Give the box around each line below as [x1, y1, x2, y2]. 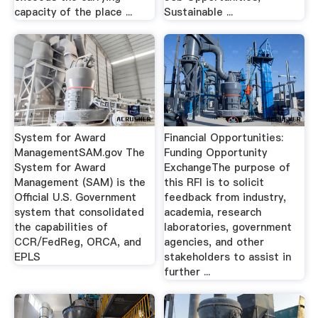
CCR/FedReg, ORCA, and [13, 235, 141, 250]
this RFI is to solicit [164, 175, 265, 190]
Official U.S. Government [13, 190, 136, 205]
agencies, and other [164, 235, 265, 250]
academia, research [164, 205, 262, 220]
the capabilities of [13, 220, 108, 235]
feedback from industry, [164, 190, 287, 205]
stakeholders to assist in [164, 250, 292, 265]
